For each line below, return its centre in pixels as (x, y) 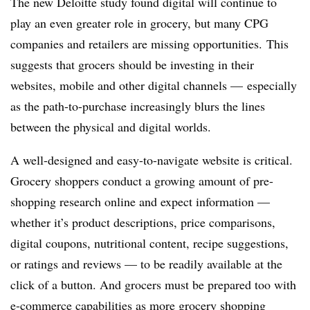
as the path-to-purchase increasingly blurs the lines (138, 106)
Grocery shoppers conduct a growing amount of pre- (142, 180)
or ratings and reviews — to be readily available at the (146, 263)
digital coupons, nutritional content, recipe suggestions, (149, 243)
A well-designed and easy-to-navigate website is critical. (152, 159)
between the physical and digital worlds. (111, 126)
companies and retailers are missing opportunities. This (149, 43)
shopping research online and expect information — (140, 201)
